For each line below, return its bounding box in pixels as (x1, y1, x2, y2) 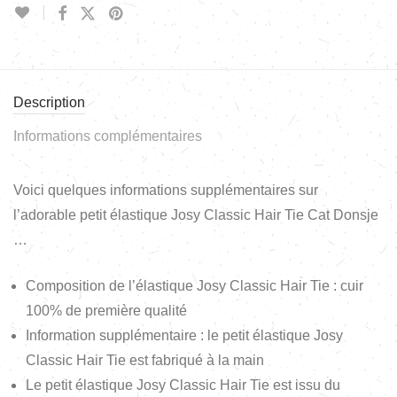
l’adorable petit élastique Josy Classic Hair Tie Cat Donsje (13, 206, 378, 222)
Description (13, 94, 85, 110)
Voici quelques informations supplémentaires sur (13, 182, 318, 198)
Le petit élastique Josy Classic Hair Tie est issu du (26, 377, 340, 393)
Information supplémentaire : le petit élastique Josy (26, 327, 343, 343)
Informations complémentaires (13, 128, 202, 144)
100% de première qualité (26, 302, 187, 318)
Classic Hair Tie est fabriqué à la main (26, 352, 264, 368)
